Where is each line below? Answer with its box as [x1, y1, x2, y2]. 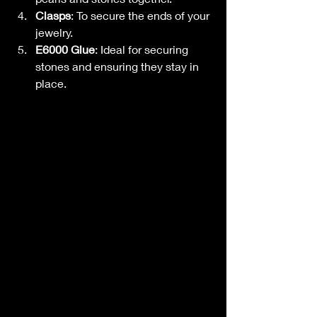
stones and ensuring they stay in [35, 59, 202, 73]
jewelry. [35, 25, 73, 39]
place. [35, 76, 67, 90]
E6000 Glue [35, 42, 95, 56]
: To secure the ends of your [71, 8, 212, 22]
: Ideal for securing [95, 42, 191, 56]
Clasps [35, 8, 71, 22]
